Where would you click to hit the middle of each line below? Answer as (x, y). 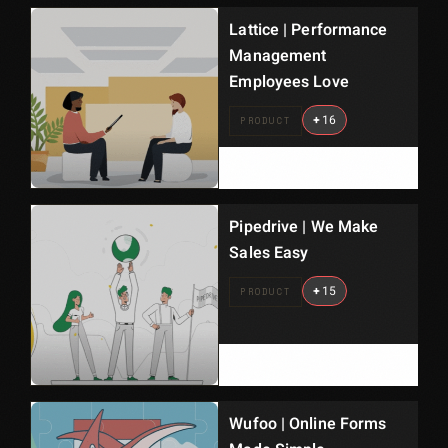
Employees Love (289, 82)
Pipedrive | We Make (304, 227)
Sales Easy (269, 253)
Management (278, 56)
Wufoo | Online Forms (308, 424)
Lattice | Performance (308, 30)
